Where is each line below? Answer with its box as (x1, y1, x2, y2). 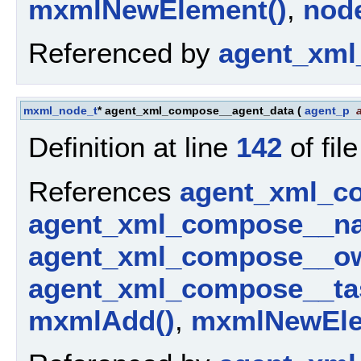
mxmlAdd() (28, 304, 175, 336)
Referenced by (28, 36, 218, 68)
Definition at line (28, 131, 236, 164)
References (28, 175, 180, 207)
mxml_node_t (23, 103, 98, 117)
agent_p (305, 103, 350, 117)
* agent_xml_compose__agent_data (98, 103, 294, 117)
